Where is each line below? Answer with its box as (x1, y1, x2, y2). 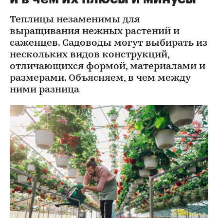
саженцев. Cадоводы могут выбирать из (10, 38, 207, 48)
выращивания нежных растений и (10, 27, 180, 36)
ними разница (10, 85, 79, 95)
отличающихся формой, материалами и (10, 62, 205, 72)
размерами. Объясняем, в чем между (10, 73, 190, 83)
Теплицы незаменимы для (10, 15, 140, 25)
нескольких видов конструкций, (10, 50, 169, 60)
